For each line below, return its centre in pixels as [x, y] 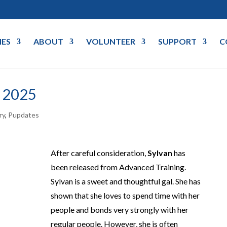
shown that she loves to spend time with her [125, 195]
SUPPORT [177, 41]
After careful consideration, [99, 153]
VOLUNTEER [111, 41]
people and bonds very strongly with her [119, 209]
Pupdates [24, 115]
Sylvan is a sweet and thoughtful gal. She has [125, 181]
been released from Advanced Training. [118, 167]
